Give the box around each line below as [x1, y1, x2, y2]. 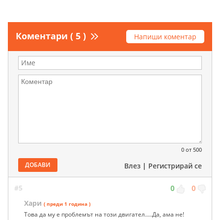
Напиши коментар [134, 32, 196, 42]
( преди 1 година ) [44, 200, 90, 208]
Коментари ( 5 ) [16, 30, 86, 42]
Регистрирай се [148, 161, 202, 171]
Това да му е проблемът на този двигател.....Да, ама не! [24, 210, 184, 219]
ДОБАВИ [25, 161, 51, 169]
